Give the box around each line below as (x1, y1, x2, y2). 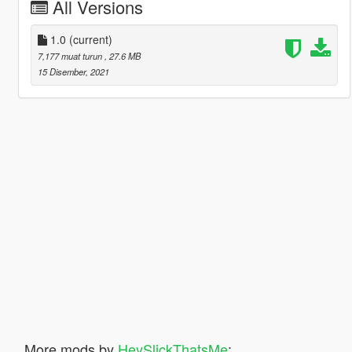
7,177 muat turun (37, 49, 104, 62)
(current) (68, 31, 112, 47)
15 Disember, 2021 (37, 64, 109, 78)
